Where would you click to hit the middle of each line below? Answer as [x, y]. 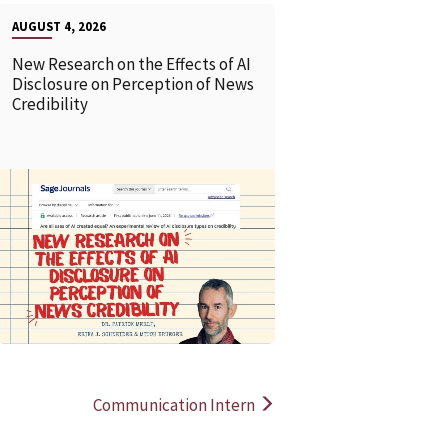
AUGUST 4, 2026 [58, 25]
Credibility [51, 103]
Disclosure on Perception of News [132, 83]
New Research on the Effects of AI [131, 63]
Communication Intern [176, 405]
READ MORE [106, 245]
